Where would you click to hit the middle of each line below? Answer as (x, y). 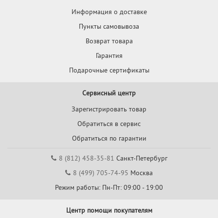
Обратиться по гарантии (109, 138)
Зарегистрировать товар (109, 109)
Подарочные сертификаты (109, 70)
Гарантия (109, 56)
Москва (141, 173)
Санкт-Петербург (141, 158)
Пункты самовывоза (109, 27)
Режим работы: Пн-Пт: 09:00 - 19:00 (109, 188)
